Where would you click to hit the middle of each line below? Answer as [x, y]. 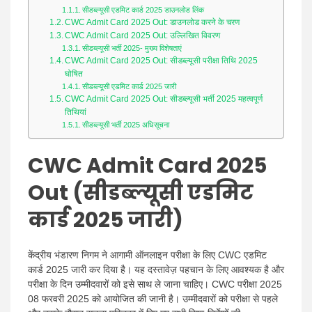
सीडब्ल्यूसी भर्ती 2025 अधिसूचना [126, 125]
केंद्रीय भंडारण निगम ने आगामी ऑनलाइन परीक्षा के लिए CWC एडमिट [147, 255]
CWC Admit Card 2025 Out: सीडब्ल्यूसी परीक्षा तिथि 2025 [162, 61]
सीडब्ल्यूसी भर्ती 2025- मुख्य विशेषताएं [132, 48]
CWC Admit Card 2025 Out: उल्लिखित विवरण [143, 36]
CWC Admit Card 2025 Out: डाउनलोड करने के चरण [153, 22]
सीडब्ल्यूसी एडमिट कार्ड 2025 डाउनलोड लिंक [143, 10]
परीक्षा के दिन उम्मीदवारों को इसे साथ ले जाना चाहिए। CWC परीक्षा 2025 [155, 284]
